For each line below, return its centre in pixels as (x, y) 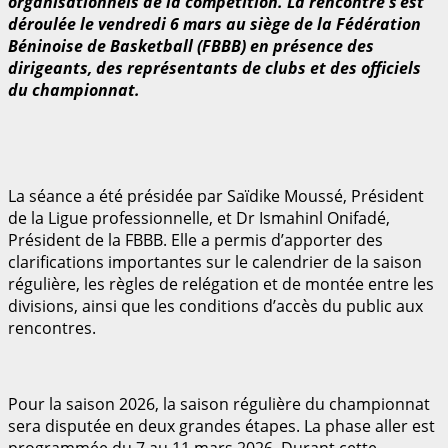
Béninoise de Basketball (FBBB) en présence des (191, 45)
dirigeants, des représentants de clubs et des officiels (214, 67)
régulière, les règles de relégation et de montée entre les (221, 283)
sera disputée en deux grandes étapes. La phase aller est (221, 425)
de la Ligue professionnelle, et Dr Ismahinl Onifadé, (199, 217)
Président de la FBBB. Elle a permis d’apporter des (195, 239)
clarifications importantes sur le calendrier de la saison (215, 261)
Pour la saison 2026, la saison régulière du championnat (219, 403)
